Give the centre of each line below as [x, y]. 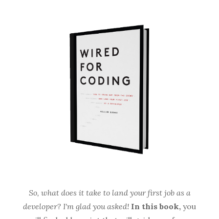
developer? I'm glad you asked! [76, 207]
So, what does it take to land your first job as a [109, 193]
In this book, [156, 207]
